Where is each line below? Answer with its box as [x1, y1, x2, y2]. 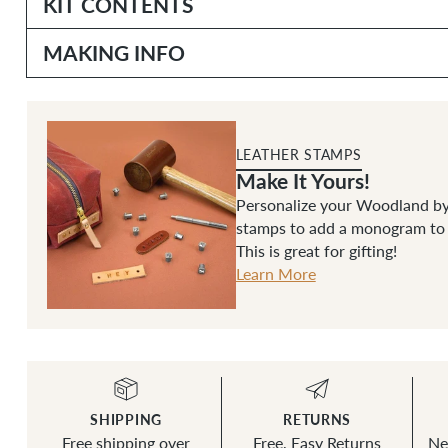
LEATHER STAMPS [235, 145, 362, 163]
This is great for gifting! [235, 240, 397, 260]
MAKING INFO [42, 37, 185, 67]
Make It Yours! [235, 165, 370, 195]
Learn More [235, 263, 316, 283]
